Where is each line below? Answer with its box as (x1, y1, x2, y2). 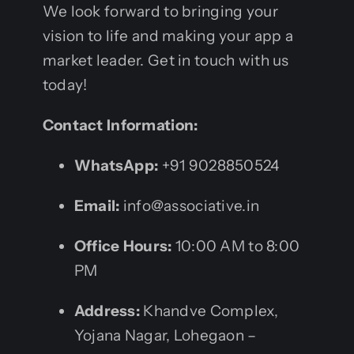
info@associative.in (119, 196, 260, 215)
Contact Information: (42, 115, 198, 134)
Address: (73, 301, 141, 320)
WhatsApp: (73, 156, 159, 175)
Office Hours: (73, 236, 172, 255)
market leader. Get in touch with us (42, 51, 289, 70)
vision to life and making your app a (42, 26, 294, 45)
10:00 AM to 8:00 (171, 236, 300, 255)
